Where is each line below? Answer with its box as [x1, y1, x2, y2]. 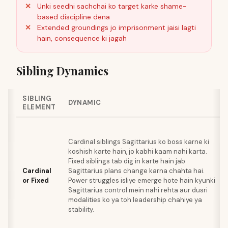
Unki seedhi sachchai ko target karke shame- [37, 2, 187, 11]
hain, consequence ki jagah [37, 34, 127, 43]
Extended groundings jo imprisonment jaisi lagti [37, 23, 196, 32]
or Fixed [22, 176, 49, 185]
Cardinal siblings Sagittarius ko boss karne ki [68, 137, 209, 146]
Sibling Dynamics [16, 63, 108, 78]
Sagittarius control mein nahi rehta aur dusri [68, 186, 208, 194]
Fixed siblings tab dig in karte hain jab [68, 157, 185, 165]
